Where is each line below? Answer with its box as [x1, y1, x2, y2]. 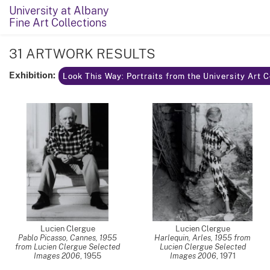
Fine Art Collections [9, 16, 107, 29]
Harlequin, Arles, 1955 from [154, 233, 251, 242]
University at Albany [9, 4, 109, 17]
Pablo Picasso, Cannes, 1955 [18, 233, 117, 242]
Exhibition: [9, 69, 55, 80]
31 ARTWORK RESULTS [9, 46, 159, 61]
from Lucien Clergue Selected [15, 242, 120, 251]
